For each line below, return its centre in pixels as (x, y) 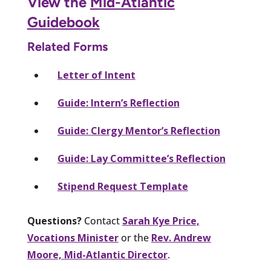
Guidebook (63, 22)
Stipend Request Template (122, 186)
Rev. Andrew (181, 238)
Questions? (54, 221)
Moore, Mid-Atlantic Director (97, 255)
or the (135, 238)
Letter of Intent (96, 75)
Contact (102, 221)
